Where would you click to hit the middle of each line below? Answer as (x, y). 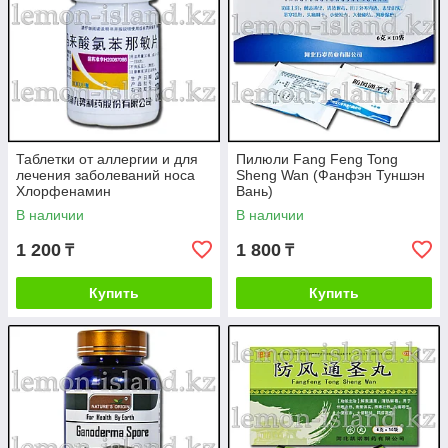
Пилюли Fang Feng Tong (317, 159)
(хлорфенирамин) (75, 207)
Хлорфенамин (63, 191)
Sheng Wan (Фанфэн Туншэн (330, 175)
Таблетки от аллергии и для (107, 159)
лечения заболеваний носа (105, 175)
